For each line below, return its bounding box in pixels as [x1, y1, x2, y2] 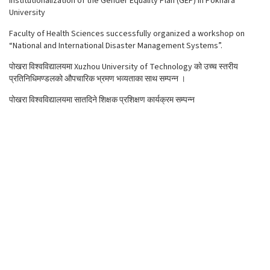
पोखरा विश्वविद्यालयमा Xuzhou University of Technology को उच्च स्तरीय [9, 61, 238, 73]
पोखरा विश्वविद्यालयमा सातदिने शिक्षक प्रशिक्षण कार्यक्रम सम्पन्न [9, 94, 195, 106]
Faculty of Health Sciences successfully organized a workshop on [9, 28, 245, 40]
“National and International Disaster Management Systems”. [9, 40, 222, 52]
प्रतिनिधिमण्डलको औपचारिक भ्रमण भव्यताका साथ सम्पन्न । [9, 73, 186, 85]
